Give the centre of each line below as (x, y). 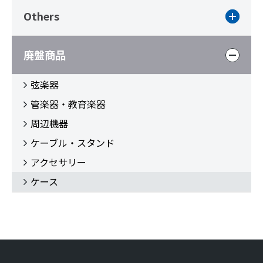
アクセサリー (58, 162)
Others (41, 16)
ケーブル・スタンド (73, 143)
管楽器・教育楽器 (68, 104)
